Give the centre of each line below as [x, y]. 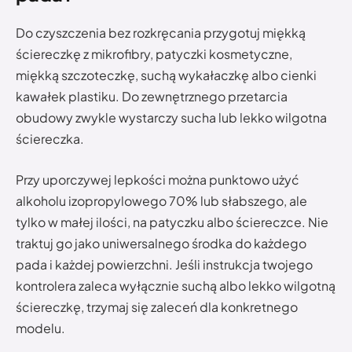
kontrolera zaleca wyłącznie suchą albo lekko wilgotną [176, 285]
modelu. [40, 328]
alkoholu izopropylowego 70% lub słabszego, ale [161, 200]
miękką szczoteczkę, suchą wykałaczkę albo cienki [166, 75]
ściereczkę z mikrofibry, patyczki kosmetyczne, [154, 54]
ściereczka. [50, 139]
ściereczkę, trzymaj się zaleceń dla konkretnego [157, 306]
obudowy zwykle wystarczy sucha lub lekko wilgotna [171, 118]
